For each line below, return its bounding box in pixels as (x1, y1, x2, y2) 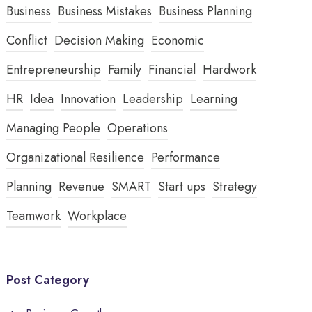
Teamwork (6, 206, 61, 225)
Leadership (123, 89, 184, 108)
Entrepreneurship (6, 60, 102, 79)
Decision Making (54, 31, 145, 49)
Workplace (68, 206, 127, 225)
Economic (151, 31, 205, 49)
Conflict (6, 31, 48, 49)
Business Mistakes (58, 1, 153, 20)
